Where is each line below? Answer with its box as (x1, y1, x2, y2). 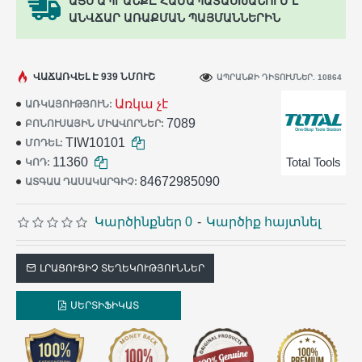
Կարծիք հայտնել (206, 215, 321, 229)
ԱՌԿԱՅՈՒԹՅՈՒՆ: (25, 99, 112, 110)
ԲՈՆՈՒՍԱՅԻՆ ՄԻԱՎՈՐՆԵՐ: (25, 118, 164, 129)
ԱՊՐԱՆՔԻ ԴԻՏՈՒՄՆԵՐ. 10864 (217, 72, 342, 82)
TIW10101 (65, 136, 125, 149)
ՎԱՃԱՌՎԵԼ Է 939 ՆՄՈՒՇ (33, 71, 155, 82)
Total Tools (286, 155, 341, 169)
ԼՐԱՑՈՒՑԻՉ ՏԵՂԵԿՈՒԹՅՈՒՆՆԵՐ (40, 263, 204, 274)
